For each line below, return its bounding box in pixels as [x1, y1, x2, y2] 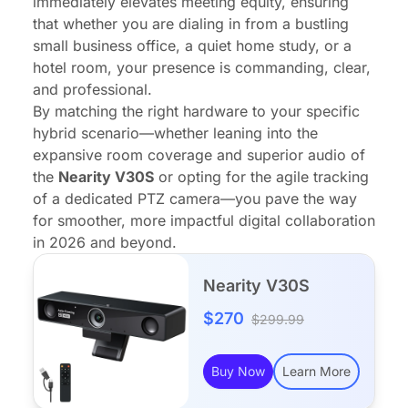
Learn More [282, 363, 351, 380]
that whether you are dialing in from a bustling [33, 15, 349, 34]
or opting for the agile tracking [154, 168, 369, 187]
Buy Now [211, 363, 265, 380]
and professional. [33, 80, 152, 99]
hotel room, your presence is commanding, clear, [33, 58, 371, 77]
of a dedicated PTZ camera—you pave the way [33, 189, 357, 209]
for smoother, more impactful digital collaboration [33, 211, 375, 230]
